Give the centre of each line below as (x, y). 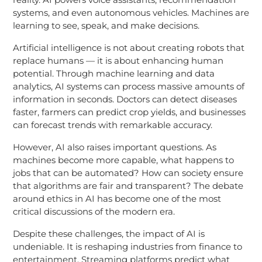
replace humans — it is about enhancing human (118, 60)
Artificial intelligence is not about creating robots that (128, 47)
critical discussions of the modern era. (94, 211)
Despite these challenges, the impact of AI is (108, 233)
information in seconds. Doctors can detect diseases (125, 99)
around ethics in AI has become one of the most (117, 198)
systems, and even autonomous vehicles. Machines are (131, 12)
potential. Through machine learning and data (113, 73)
